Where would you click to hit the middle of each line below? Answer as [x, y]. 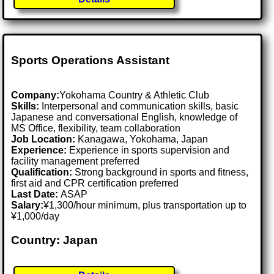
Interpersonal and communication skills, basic [139, 106]
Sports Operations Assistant [91, 61]
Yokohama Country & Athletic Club [135, 95]
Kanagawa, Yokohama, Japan [143, 139]
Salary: [28, 205]
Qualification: [42, 172]
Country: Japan [55, 240]
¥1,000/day [35, 216]
